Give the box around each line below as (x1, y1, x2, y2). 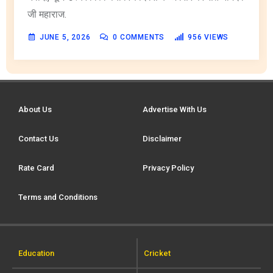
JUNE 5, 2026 (39, 32, 91, 41)
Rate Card (18, 163, 54, 172)
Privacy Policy (143, 163, 194, 172)
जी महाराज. (27, 8, 66, 20)
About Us (18, 104, 52, 114)
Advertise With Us (143, 104, 207, 114)
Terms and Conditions (18, 192, 97, 202)
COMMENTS (118, 32, 165, 41)
